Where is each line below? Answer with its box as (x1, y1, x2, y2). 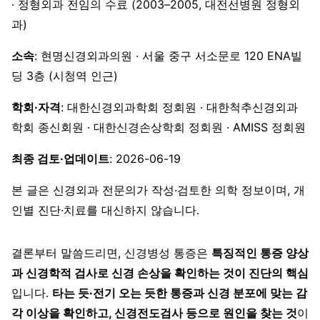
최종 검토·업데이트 (11, 151, 109, 166)
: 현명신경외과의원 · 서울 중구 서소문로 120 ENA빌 (34, 48, 302, 63)
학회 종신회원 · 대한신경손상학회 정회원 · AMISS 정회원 (11, 119, 306, 134)
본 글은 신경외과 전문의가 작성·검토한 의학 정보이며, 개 (11, 182, 305, 197)
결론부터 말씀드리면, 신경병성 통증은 (11, 245, 211, 260)
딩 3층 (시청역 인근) (11, 68, 118, 83)
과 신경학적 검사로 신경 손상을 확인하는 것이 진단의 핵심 (11, 265, 309, 280)
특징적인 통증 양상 (211, 245, 309, 260)
